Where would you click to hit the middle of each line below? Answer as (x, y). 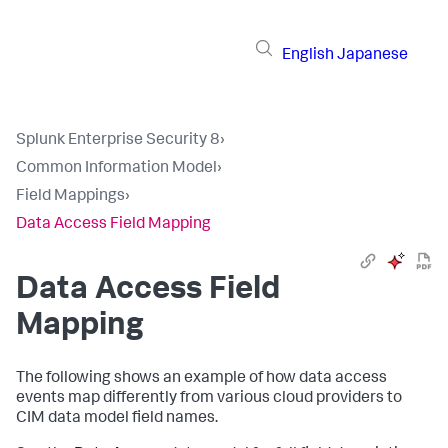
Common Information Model (116, 169)
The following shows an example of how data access (201, 379)
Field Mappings (70, 197)
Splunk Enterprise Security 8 (118, 141)
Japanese (372, 55)
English (308, 55)
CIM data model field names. (117, 419)
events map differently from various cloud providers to (209, 399)
